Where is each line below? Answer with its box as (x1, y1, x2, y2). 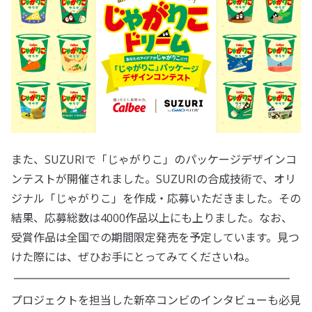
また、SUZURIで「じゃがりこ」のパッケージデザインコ (11, 152, 297, 168)
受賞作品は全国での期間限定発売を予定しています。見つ (11, 230, 299, 246)
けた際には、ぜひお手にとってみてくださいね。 (11, 249, 256, 265)
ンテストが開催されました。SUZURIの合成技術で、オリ (11, 171, 296, 187)
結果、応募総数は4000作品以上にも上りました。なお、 (11, 210, 292, 226)
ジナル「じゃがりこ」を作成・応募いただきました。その (11, 191, 301, 207)
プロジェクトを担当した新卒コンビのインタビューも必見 (11, 292, 301, 309)
